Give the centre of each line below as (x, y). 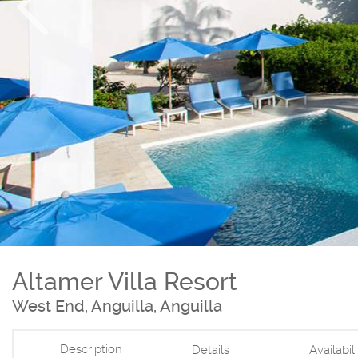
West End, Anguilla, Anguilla (117, 306)
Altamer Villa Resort (125, 281)
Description (91, 349)
